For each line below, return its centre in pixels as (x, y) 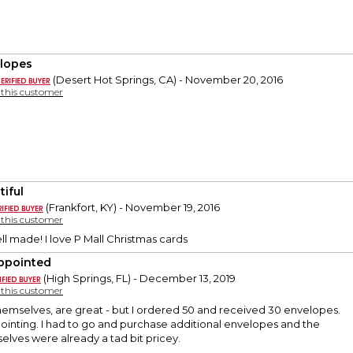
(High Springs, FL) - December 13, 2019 (138, 279)
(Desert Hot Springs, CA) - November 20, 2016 (167, 80)
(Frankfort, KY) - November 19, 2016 (132, 208)
